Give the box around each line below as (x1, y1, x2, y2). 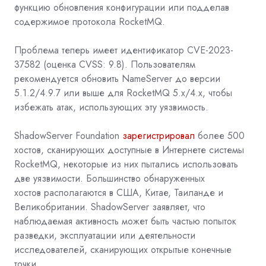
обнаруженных (144, 171, 205, 185)
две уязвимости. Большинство (14, 171, 141, 185)
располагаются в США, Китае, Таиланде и (44, 185, 223, 199)
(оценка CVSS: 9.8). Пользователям (43, 57, 195, 71)
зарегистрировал (122, 128, 195, 142)
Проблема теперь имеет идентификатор (14, 43, 184, 57)
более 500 (198, 128, 245, 142)
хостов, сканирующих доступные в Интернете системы (14, 142, 244, 157)
